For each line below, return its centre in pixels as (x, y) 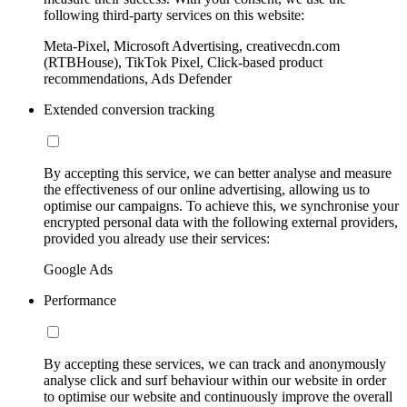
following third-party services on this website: (174, 15)
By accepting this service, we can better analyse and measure (218, 173)
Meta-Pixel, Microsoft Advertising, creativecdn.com (192, 45)
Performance (80, 300)
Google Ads (78, 269)
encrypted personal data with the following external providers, (221, 222)
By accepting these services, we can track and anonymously (215, 363)
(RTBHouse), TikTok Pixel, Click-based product (183, 62)
